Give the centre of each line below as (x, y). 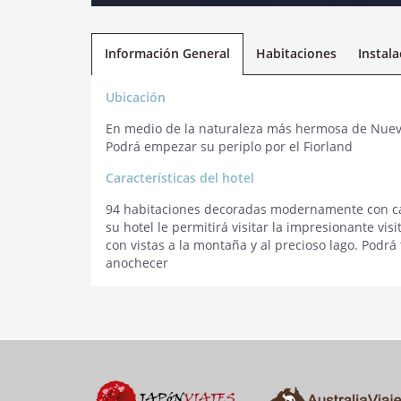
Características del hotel (180, 178)
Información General (167, 53)
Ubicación (136, 97)
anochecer (137, 263)
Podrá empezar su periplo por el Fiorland (229, 146)
